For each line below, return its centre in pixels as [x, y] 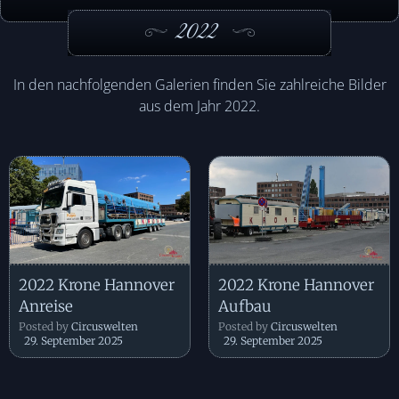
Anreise [46, 306]
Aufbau [245, 306]
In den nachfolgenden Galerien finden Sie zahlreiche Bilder [199, 84]
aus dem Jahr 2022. [199, 106]
